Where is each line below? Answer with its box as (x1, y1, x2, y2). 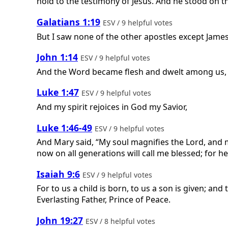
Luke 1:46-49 (37, 121, 92, 134)
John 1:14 (37, 51, 78, 64)
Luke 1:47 (37, 86, 79, 99)
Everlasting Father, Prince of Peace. (37, 194, 170, 206)
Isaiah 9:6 (37, 167, 80, 180)
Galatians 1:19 (37, 16, 100, 28)
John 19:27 (37, 214, 83, 226)
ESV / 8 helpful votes (85, 216, 157, 226)
